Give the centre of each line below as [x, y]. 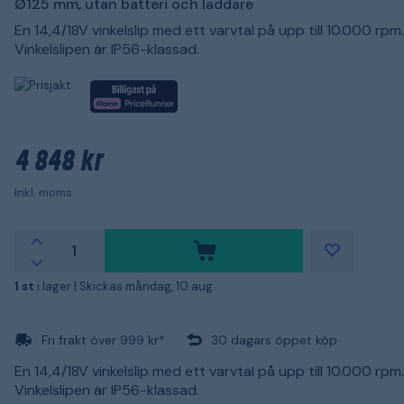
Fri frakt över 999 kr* [103, 340]
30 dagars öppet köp [274, 340]
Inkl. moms [43, 192]
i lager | [58, 286]
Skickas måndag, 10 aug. [147, 286]
